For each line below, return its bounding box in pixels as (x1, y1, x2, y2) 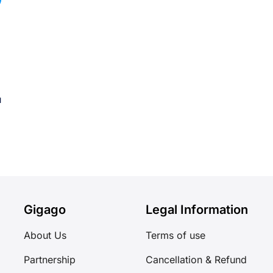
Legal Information (146, 202, 248, 217)
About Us (24, 229, 66, 241)
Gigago (24, 202, 66, 217)
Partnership (24, 253, 76, 266)
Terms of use (146, 229, 205, 241)
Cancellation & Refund (146, 253, 247, 266)
